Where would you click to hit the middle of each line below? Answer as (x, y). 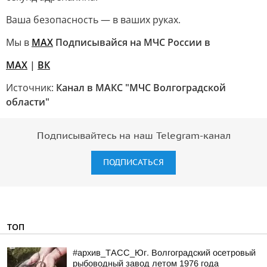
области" (28, 102)
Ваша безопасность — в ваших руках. (93, 20)
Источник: (31, 88)
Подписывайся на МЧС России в (132, 42)
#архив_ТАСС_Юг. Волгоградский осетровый (164, 253)
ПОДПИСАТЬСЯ (133, 162)
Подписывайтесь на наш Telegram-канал (133, 136)
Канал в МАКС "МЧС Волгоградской (141, 88)
